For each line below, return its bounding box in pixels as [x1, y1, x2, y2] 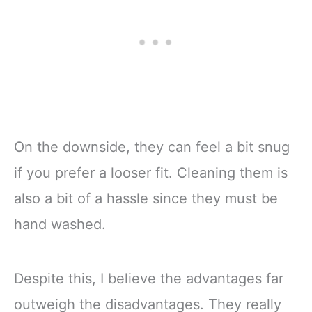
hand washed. [14, 216, 106, 233]
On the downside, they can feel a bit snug [14, 139, 290, 156]
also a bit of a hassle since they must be [14, 190, 278, 208]
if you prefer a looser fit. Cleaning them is [14, 164, 288, 182]
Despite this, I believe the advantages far [14, 270, 283, 287]
